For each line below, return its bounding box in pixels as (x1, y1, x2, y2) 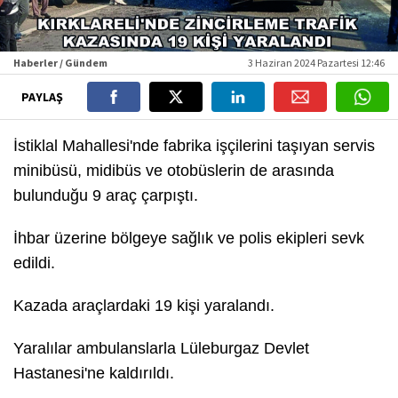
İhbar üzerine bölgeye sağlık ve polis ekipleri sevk (13, 229, 364, 248)
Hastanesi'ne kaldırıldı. (13, 364, 174, 383)
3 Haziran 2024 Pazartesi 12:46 (248, 56, 385, 70)
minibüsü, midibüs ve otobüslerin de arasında (13, 162, 334, 180)
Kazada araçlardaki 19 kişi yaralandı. (13, 297, 275, 315)
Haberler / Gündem (13, 56, 107, 70)
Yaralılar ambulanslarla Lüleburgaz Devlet (13, 339, 309, 358)
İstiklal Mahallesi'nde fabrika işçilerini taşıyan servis (13, 137, 375, 155)
